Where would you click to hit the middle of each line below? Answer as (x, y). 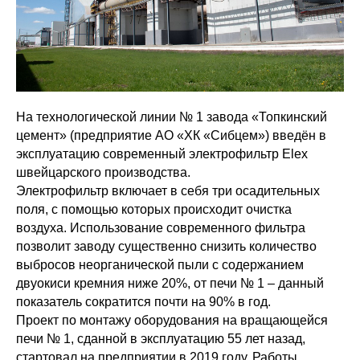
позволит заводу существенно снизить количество (166, 246)
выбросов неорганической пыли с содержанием (160, 264)
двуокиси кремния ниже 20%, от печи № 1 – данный (170, 283)
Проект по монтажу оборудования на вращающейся (172, 320)
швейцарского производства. (103, 172)
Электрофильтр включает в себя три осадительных (168, 190)
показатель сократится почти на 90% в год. (143, 301)
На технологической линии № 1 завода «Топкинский (172, 117)
